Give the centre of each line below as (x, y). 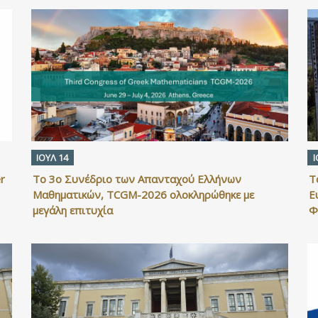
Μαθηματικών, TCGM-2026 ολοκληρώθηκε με (143, 194)
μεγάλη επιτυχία (72, 210)
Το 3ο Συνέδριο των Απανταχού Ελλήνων (137, 179)
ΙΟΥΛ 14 (53, 157)
